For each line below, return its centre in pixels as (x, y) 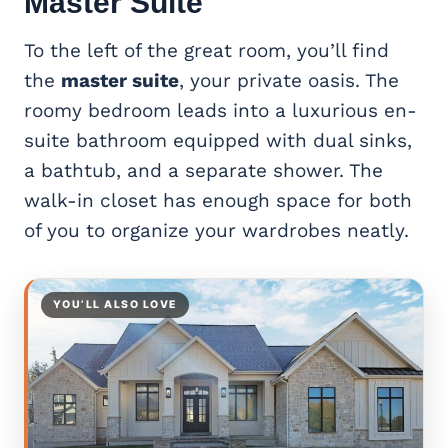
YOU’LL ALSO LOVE (115, 305)
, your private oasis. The (289, 81)
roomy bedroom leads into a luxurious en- (220, 111)
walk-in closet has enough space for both (218, 201)
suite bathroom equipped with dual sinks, (218, 141)
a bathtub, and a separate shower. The (203, 171)
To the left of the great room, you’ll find (206, 51)
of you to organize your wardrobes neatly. (216, 231)
